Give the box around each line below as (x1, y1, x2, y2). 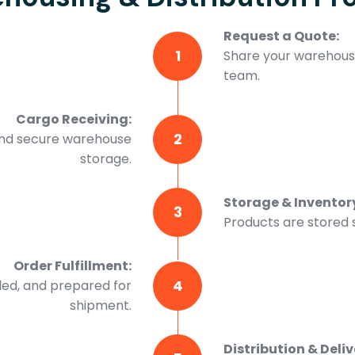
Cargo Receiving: (16, 110, 132, 128)
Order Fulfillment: (13, 257, 132, 275)
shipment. (70, 296, 132, 315)
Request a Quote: (223, 27, 339, 45)
